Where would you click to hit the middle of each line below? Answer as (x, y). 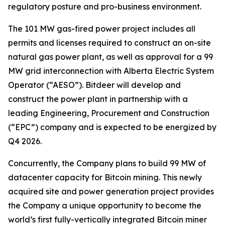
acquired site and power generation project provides (111, 191)
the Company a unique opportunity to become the (105, 205)
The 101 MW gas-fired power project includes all (102, 29)
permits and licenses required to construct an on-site (109, 43)
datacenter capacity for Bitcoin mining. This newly (105, 177)
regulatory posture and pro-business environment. (105, 7)
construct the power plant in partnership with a (98, 99)
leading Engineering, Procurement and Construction (109, 113)
